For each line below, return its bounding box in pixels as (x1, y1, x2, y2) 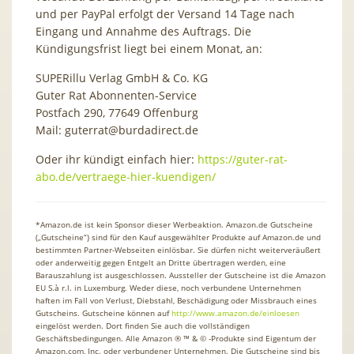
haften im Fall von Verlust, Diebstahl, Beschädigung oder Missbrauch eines (36, 294, 317, 306)
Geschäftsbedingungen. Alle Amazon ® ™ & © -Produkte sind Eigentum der (36, 332, 316, 344)
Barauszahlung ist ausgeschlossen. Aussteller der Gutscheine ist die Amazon (36, 269, 326, 281)
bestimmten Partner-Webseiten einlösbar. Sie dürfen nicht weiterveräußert (36, 243, 321, 255)
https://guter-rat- (198, 151, 288, 167)
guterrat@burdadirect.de (65, 122, 198, 137)
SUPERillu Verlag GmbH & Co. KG (36, 70, 208, 85)
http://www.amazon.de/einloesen (171, 307, 299, 318)
